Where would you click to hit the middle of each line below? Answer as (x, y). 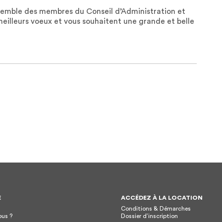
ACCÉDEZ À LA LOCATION (162, 197)
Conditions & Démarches (156, 208)
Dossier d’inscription (149, 216)
